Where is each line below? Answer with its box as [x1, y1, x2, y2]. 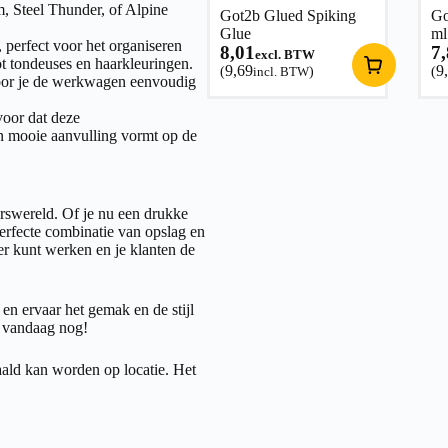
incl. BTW [252, 63, 309, 79]
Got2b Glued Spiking [219, 6, 356, 24]
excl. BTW [254, 46, 315, 62]
